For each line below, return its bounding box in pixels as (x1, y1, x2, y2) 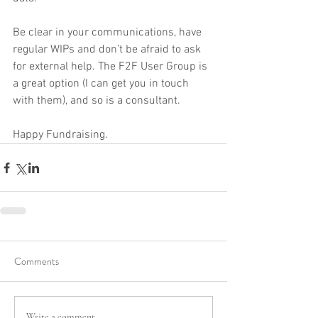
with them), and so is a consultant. (13, 94, 180, 109)
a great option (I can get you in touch (13, 77, 192, 92)
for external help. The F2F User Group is (13, 60, 210, 75)
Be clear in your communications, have (13, 26, 204, 40)
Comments (14, 254, 59, 269)
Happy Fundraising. (13, 128, 108, 143)
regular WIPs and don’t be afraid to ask (13, 43, 204, 57)
